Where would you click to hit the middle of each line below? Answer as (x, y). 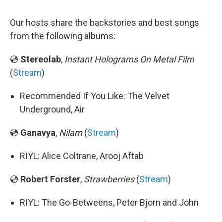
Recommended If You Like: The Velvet (95, 96)
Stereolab (41, 59)
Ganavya (38, 133)
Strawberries (109, 179)
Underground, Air (52, 109)
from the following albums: (63, 36)
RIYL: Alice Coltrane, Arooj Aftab (82, 156)
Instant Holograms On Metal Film (129, 59)
